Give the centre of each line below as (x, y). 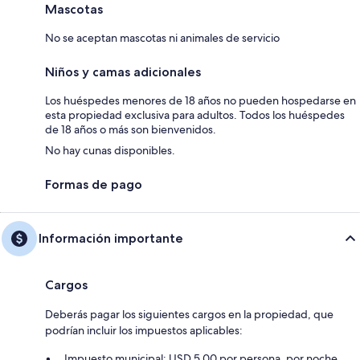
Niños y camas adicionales (123, 72)
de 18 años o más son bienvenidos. (131, 129)
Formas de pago (94, 184)
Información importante (111, 238)
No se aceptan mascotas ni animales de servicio (162, 37)
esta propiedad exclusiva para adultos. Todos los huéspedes (195, 115)
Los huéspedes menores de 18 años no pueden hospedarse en (200, 100)
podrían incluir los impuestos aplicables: (144, 330)
